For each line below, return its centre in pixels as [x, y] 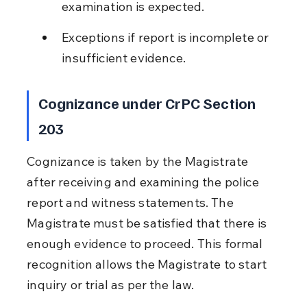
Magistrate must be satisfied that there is [148, 223]
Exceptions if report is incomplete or [167, 37]
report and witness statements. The [132, 202]
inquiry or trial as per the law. [111, 284]
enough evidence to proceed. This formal [146, 243]
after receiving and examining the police [144, 182]
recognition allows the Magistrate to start [148, 264]
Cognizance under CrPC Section [148, 102]
